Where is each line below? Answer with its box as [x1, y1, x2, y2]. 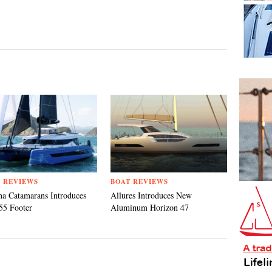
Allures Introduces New [110, 189, 192, 201]
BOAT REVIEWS [110, 177, 168, 186]
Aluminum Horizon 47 [110, 202, 189, 213]
